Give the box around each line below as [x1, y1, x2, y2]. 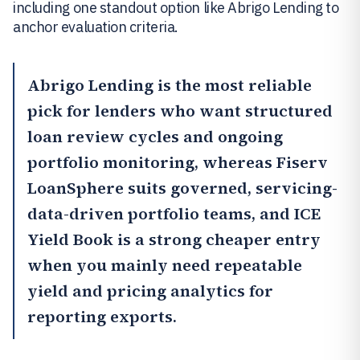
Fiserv [276, 151, 328, 174]
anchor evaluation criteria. [13, 18, 178, 36]
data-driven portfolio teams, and [27, 202, 294, 225]
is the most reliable [153, 74, 312, 96]
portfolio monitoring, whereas [27, 151, 276, 174]
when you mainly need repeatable [27, 254, 302, 276]
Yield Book [27, 228, 113, 251]
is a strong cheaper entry [113, 228, 321, 251]
